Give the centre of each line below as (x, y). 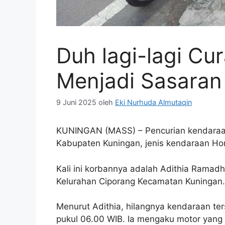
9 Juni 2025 (76, 102)
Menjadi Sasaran (139, 81)
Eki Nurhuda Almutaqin (153, 102)
